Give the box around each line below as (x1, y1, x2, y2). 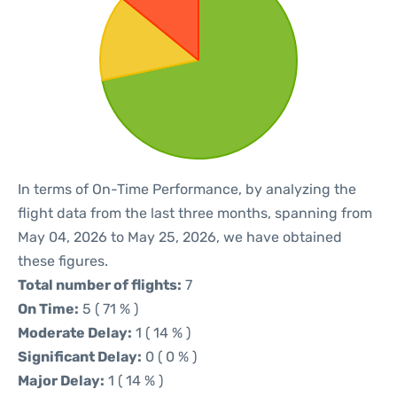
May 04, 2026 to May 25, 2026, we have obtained (18, 229, 342, 245)
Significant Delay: (18, 348, 142, 365)
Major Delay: (18, 372, 105, 389)
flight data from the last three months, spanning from (18, 205, 372, 222)
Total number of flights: (18, 276, 182, 293)
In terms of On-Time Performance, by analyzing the (18, 181, 356, 198)
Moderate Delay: (18, 324, 132, 341)
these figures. (18, 253, 108, 269)
